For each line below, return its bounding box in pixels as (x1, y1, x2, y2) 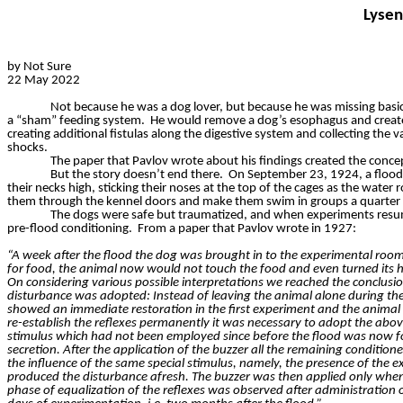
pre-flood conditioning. (7, 222, 132, 237)
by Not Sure (7, 60, 71, 75)
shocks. (7, 141, 48, 156)
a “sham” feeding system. (7, 114, 145, 129)
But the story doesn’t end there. (50, 168, 223, 183)
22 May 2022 (7, 74, 80, 88)
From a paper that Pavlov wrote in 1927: (138, 222, 356, 237)
